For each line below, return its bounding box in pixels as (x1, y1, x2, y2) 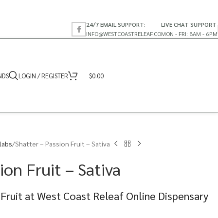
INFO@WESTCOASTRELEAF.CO (86, 29, 161, 37)
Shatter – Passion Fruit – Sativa (15, 139, 110, 148)
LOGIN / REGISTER (18, 71, 68, 80)
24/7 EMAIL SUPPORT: (86, 20, 145, 28)
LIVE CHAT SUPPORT (161, 20, 217, 28)
